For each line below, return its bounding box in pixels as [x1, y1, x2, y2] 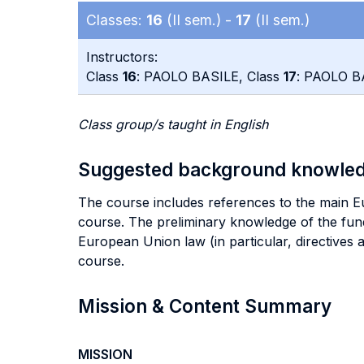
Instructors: [86, 49, 158, 65]
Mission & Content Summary [78, 295, 331, 317]
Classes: [86, 11, 146, 28]
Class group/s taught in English [78, 116, 268, 132]
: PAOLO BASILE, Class [136, 68, 284, 84]
